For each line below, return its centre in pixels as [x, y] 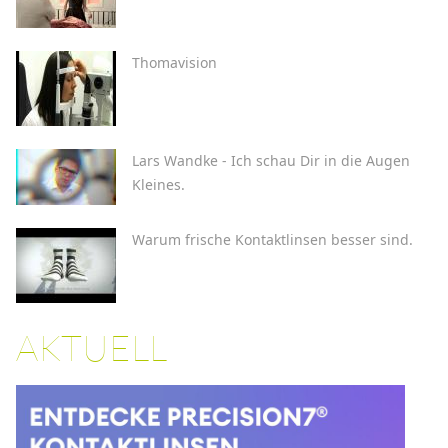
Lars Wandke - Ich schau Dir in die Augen [271, 160]
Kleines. [158, 184]
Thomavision [174, 62]
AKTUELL [91, 346]
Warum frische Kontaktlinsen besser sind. [272, 239]
